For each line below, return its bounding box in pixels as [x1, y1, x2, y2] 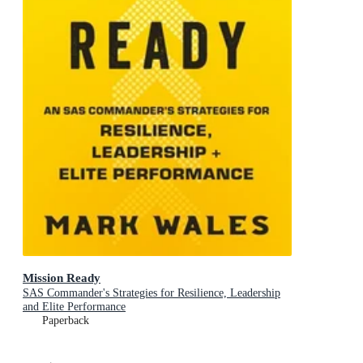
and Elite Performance [23, 300, 126, 313]
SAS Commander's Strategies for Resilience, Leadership [23, 286, 280, 299]
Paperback [42, 314, 89, 327]
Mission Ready [23, 270, 100, 284]
